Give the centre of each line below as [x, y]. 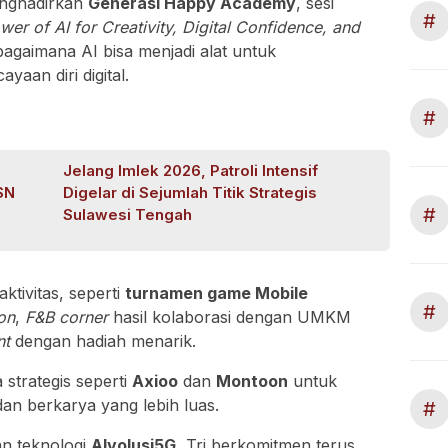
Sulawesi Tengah [128, 215]
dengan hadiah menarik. [103, 341]
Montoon [252, 381]
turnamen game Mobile [216, 293]
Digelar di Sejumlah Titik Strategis [190, 193]
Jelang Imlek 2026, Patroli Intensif [191, 171]
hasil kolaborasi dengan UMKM [229, 317]
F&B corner [66, 317]
